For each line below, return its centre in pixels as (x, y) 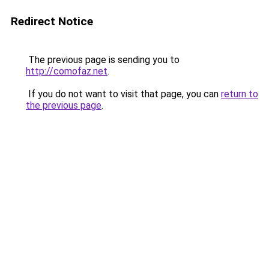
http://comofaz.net (67, 71)
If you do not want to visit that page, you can (123, 94)
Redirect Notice (52, 21)
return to (240, 94)
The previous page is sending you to (103, 60)
